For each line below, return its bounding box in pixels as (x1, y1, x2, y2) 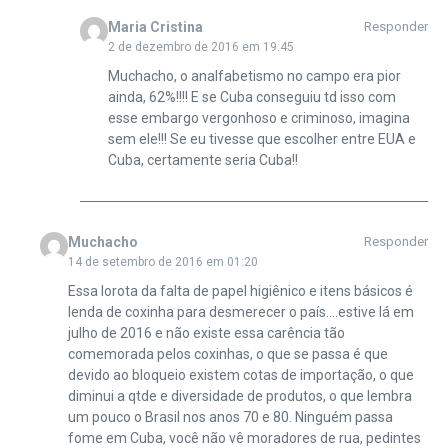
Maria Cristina (107, 18, 203, 35)
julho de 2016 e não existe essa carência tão (67, 324, 345, 341)
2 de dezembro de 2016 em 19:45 (107, 39, 294, 54)
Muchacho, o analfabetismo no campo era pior (107, 67, 401, 84)
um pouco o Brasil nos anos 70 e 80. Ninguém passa (67, 408, 393, 425)
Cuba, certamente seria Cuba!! (107, 151, 298, 168)
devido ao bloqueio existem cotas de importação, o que (67, 366, 414, 383)
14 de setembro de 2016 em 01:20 (67, 254, 258, 269)
